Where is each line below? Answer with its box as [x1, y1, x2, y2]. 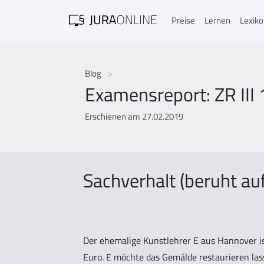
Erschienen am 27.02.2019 [84, 109, 183, 123]
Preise [171, 14, 195, 27]
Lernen [204, 14, 230, 27]
